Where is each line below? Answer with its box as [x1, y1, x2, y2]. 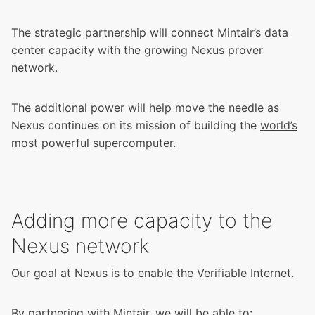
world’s [260, 118, 297, 133]
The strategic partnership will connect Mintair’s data [11, 25, 288, 40]
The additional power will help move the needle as [11, 101, 279, 115]
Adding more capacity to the [11, 208, 272, 233]
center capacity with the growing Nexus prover [11, 43, 263, 58]
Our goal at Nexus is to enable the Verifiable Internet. [11, 266, 294, 281]
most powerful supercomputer [11, 136, 173, 150]
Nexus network [11, 233, 149, 259]
